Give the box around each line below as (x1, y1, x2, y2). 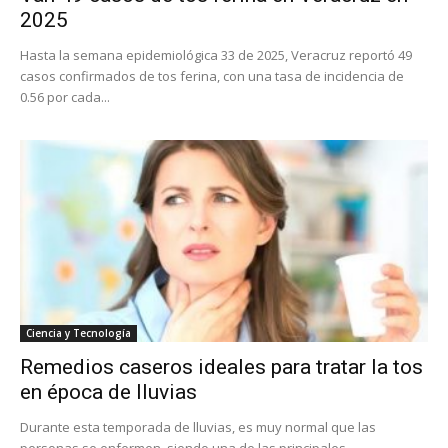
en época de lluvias (20, 379, 197, 404)
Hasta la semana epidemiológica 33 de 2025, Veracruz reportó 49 (20, 46, 412, 65)
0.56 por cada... (20, 88, 110, 107)
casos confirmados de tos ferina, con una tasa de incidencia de (20, 67, 404, 86)
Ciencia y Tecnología (26, 325, 131, 340)
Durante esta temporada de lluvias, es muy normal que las (20, 417, 376, 436)
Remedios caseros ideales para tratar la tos (20, 354, 423, 379)
